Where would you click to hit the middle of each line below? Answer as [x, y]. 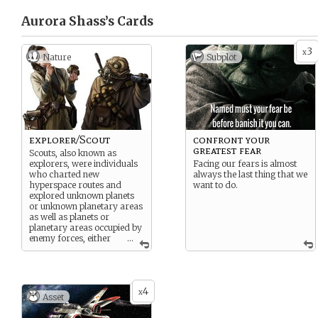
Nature [57, 57]
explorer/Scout [70, 139]
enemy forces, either [70, 238]
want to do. [215, 185]
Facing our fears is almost [245, 164]
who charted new [64, 174]
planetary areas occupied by [86, 227]
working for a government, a [87, 249]
